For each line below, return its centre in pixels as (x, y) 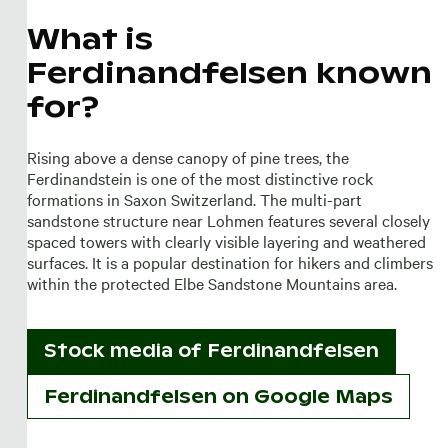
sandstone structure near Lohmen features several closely (228, 219)
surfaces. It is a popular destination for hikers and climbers (229, 261)
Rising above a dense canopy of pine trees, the (187, 156)
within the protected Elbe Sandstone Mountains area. (211, 282)
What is (89, 38)
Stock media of (125, 351)
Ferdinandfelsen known (229, 72)
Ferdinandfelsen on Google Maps (218, 396)
